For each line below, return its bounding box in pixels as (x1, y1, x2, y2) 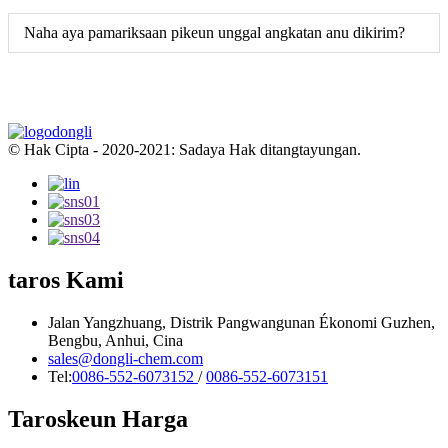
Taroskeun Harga (8, 405, 188, 432)
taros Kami (8, 266, 124, 293)
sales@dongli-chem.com (48, 349, 203, 367)
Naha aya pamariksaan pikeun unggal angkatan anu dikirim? (24, 23, 405, 41)
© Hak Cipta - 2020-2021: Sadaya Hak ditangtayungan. (8, 140, 361, 158)
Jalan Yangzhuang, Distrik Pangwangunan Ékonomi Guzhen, (48, 313, 435, 331)
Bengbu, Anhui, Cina (48, 331, 183, 349)
